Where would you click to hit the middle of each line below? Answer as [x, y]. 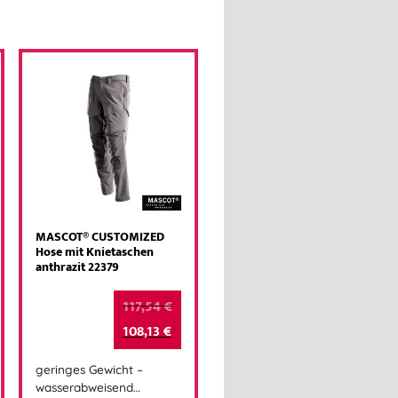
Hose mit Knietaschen [95, 252]
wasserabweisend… [88, 387]
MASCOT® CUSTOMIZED [100, 237]
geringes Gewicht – [90, 370]
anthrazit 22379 [78, 267]
